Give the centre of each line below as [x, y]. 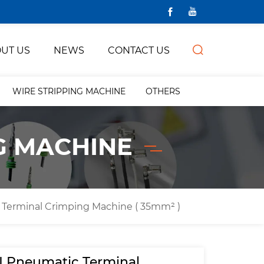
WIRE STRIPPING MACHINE [69, 91]
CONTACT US [139, 50]
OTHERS [163, 91]
